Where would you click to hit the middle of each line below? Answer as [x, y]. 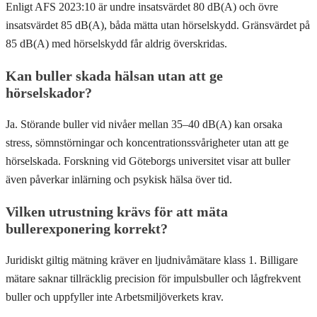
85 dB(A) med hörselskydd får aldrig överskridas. [116, 43]
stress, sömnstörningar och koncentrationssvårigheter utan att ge [147, 142]
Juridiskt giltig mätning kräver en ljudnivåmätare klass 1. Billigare [152, 260]
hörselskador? [49, 92]
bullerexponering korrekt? [87, 228]
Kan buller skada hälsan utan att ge [114, 75]
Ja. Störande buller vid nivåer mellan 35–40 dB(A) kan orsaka [144, 124]
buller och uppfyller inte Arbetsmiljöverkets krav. [115, 296]
